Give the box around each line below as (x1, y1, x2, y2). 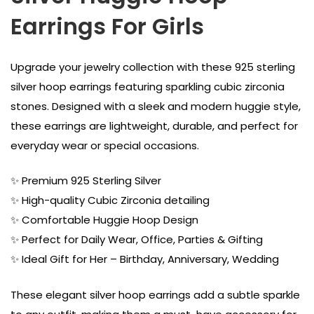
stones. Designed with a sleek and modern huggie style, (11, 98, 301, 114)
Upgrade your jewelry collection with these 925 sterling (11, 59, 295, 74)
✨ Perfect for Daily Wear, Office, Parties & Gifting (11, 232, 263, 247)
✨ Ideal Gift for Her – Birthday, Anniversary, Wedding (11, 252, 279, 267)
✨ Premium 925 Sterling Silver (11, 173, 161, 189)
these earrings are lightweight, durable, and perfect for (11, 118, 298, 133)
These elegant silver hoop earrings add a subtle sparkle (11, 287, 300, 302)
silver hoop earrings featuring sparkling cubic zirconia (11, 78, 285, 94)
